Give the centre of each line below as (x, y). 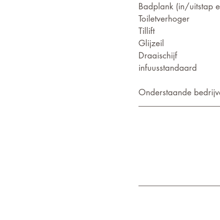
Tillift (147, 31)
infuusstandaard (168, 68)
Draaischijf (158, 55)
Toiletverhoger (164, 19)
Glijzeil (151, 43)
